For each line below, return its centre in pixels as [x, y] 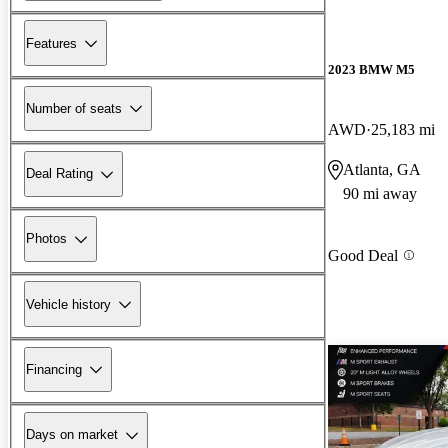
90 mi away [380, 193]
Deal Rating [59, 174]
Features [51, 43]
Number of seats [74, 108]
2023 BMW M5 [371, 70]
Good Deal [363, 255]
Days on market [72, 435]
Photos [46, 239]
